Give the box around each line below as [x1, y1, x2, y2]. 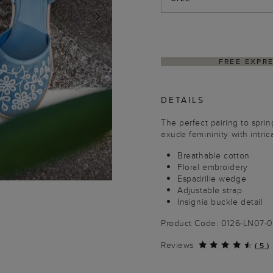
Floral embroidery [177, 161, 248, 173]
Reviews [161, 239, 194, 251]
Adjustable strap [177, 184, 243, 196]
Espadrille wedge [177, 172, 247, 185]
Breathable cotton [177, 149, 250, 161]
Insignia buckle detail [177, 196, 263, 208]
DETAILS [161, 94, 205, 106]
